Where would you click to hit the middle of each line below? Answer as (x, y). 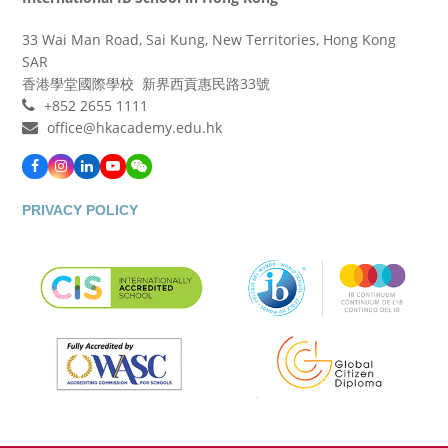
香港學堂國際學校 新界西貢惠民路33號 (146, 83)
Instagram (92, 172)
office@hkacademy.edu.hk (135, 127)
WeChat (164, 172)
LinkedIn (113, 172)
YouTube (140, 172)
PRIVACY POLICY (80, 210)
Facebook (66, 172)
